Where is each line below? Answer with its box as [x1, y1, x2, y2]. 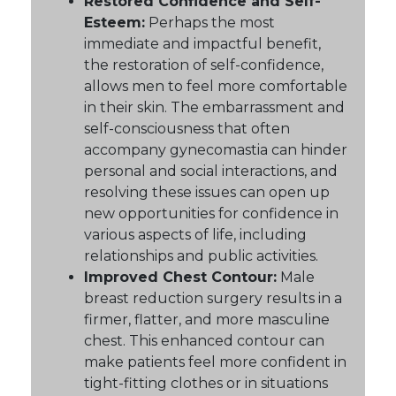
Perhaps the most [145, 13, 275, 31]
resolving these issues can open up [84, 183, 330, 201]
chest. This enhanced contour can [84, 331, 324, 349]
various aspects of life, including [84, 225, 307, 243]
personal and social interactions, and [84, 162, 338, 179]
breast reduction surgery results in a [84, 289, 342, 307]
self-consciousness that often [84, 119, 290, 137]
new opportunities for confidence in [84, 204, 339, 222]
